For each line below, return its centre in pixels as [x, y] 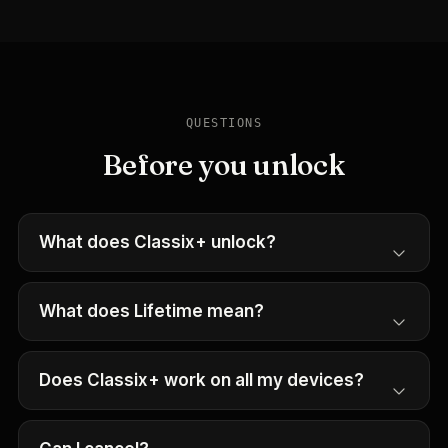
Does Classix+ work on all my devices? [201, 380]
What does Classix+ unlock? [157, 242]
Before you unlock [224, 165]
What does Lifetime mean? [151, 311]
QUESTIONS [224, 123]
